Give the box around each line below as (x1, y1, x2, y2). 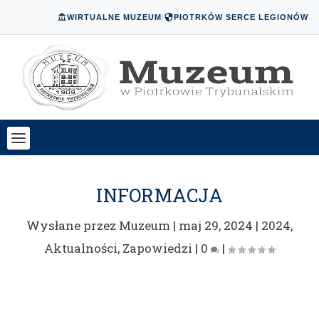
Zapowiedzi (122, 240, 192, 256)
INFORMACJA (96, 183, 223, 207)
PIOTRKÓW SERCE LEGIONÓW (174, 13, 308, 21)
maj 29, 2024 (179, 217, 253, 234)
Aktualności (44, 240, 117, 256)
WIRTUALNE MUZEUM (67, 13, 162, 21)
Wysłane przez (26, 217, 119, 234)
